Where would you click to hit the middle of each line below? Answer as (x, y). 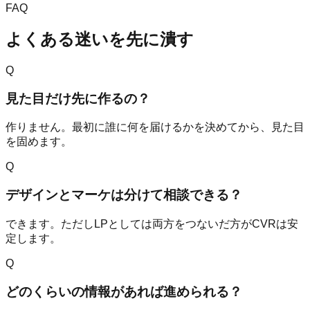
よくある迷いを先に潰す (100, 39)
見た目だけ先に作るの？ (78, 98)
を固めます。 (39, 142)
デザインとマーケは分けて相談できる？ (124, 195)
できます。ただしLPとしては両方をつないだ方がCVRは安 (152, 224)
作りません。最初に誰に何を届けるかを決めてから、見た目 (155, 127)
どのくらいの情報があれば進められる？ (124, 291)
